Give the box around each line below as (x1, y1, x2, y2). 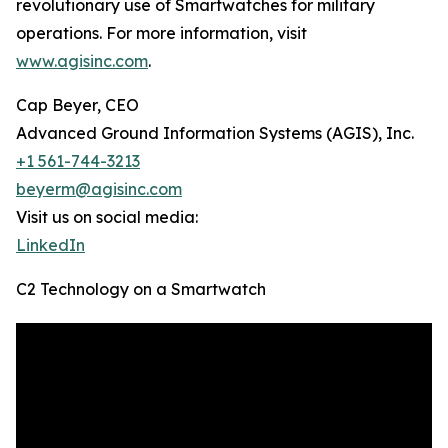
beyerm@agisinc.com (16, 179, 182, 200)
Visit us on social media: (16, 207, 198, 228)
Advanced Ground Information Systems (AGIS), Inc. (16, 123, 414, 144)
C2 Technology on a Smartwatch (16, 279, 266, 300)
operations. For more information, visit (16, 23, 307, 44)
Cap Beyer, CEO (16, 95, 139, 116)
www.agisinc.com (16, 51, 148, 72)
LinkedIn (16, 235, 85, 256)
